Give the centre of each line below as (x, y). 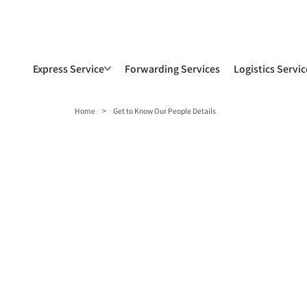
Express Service (68, 68)
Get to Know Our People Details (165, 110)
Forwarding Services (172, 68)
